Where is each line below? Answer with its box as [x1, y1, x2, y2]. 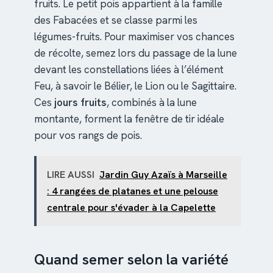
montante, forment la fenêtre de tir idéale [34, 112, 224, 126]
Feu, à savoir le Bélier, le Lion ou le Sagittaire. [34, 79, 236, 93]
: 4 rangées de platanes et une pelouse [47, 184, 218, 197]
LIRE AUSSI [47, 168, 94, 181]
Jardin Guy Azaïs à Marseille [99, 168, 227, 181]
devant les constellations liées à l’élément [34, 62, 224, 76]
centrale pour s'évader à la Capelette [47, 200, 216, 214]
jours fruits [54, 95, 107, 109]
